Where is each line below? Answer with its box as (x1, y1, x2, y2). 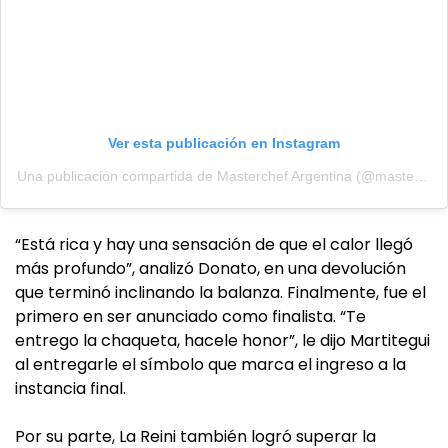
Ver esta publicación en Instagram (108, 135, 340, 152)
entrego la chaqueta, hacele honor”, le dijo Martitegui (15, 329, 430, 353)
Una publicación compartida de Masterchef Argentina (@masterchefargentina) (414, 168, 428, 185)
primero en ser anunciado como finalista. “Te (15, 305, 366, 329)
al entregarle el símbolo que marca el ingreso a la (15, 353, 406, 377)
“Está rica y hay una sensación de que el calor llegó (15, 233, 413, 257)
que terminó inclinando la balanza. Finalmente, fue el (15, 281, 426, 305)
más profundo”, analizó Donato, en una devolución (15, 257, 406, 281)
